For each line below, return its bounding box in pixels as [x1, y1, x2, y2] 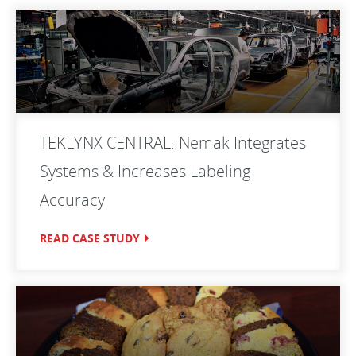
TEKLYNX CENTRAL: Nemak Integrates [40, 132, 306, 153]
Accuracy [40, 189, 105, 211]
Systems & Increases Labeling [40, 161, 250, 182]
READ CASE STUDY [40, 230, 140, 246]
